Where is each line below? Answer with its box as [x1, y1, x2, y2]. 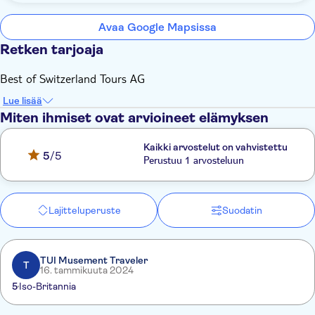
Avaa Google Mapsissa [98, 20, 217, 34]
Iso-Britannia [19, 281, 76, 292]
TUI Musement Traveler [40, 255, 148, 266]
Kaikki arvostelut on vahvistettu [143, 141, 288, 153]
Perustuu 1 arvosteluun [143, 156, 245, 167]
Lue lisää [3, 95, 42, 106]
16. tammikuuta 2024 [40, 264, 134, 276]
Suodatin [221, 205, 262, 216]
